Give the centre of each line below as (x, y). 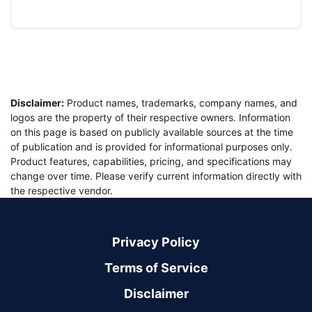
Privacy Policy (156, 242)
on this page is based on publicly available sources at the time (152, 132)
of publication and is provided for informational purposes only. (151, 147)
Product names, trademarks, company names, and (181, 103)
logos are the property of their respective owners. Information (150, 117)
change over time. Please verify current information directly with (156, 176)
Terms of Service (156, 268)
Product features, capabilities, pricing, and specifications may (151, 161)
